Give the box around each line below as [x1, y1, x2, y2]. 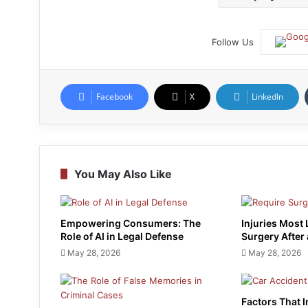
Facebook [96, 90, 133, 102]
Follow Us [212, 36, 254, 47]
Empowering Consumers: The [60, 217, 201, 229]
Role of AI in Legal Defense [60, 230, 184, 242]
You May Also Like [74, 166, 172, 181]
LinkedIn [252, 90, 283, 102]
